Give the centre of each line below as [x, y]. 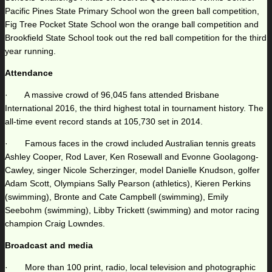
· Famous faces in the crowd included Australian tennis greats [130, 144]
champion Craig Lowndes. [55, 224]
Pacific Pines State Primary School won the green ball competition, [132, 11]
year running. [30, 51]
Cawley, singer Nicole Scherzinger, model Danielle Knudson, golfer [132, 170]
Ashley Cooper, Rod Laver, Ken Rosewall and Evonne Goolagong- [132, 157]
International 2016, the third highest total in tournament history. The [134, 108]
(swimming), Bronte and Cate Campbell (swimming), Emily [117, 197]
